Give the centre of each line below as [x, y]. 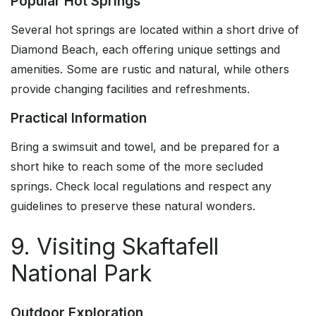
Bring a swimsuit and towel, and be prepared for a [145, 147]
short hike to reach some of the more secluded [137, 167]
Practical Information [79, 118]
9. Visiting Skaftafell [115, 247]
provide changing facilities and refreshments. [130, 89]
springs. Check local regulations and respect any [141, 187]
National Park [81, 274]
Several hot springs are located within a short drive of [155, 30]
